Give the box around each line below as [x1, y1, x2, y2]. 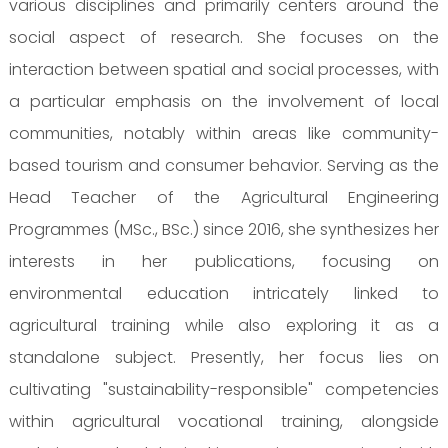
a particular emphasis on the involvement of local [9, 90, 439, 114]
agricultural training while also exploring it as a [9, 314, 439, 338]
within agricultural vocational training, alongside [9, 410, 439, 434]
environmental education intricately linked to [9, 282, 439, 306]
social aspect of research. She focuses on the [9, 26, 439, 50]
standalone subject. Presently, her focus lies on [9, 346, 439, 370]
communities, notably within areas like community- [9, 122, 439, 146]
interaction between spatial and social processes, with [9, 58, 439, 82]
